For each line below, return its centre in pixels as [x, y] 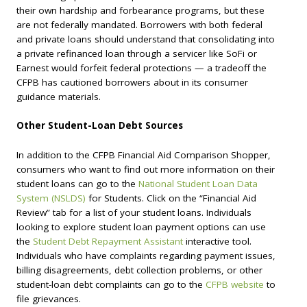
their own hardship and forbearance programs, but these [140, 10]
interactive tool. [217, 242]
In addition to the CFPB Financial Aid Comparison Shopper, [144, 155]
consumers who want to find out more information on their [146, 170]
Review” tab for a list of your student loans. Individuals [134, 213]
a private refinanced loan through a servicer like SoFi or [137, 53]
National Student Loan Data [198, 184]
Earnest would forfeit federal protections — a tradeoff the [142, 67]
